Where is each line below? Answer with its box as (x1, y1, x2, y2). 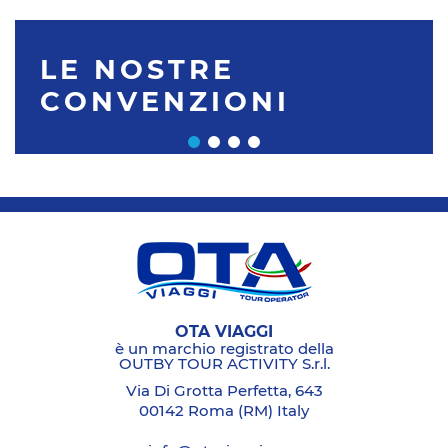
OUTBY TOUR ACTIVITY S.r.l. (118, 357, 330, 373)
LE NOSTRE (40, 58, 235, 85)
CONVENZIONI (40, 90, 290, 117)
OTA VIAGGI (175, 324, 273, 341)
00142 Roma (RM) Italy (139, 404, 309, 420)
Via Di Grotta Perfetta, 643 (125, 384, 323, 400)
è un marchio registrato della (114, 342, 334, 358)
